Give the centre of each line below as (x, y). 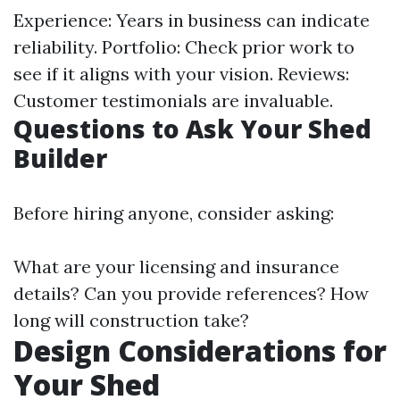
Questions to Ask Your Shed (192, 129)
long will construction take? (131, 320)
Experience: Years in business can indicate (192, 20)
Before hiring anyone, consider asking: (174, 213)
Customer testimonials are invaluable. (173, 100)
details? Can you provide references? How (191, 293)
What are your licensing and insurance (176, 267)
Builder (60, 158)
